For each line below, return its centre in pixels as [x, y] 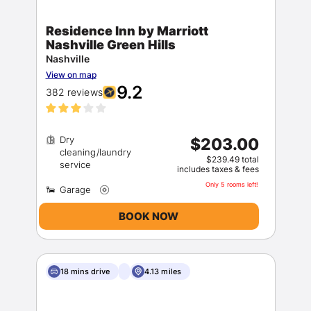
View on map [71, 75]
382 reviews [74, 92]
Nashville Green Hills [110, 45]
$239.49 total [232, 159]
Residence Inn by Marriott [127, 31]
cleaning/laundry [95, 152]
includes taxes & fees [218, 169]
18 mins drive [85, 271]
